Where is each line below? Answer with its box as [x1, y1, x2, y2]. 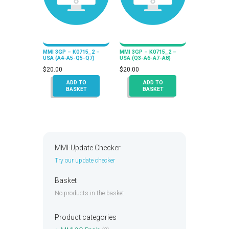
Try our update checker [54, 157, 115, 165]
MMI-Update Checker [54, 144, 121, 152]
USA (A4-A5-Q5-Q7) [43, 54, 95, 61]
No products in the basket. [54, 190, 126, 197]
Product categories [54, 213, 117, 222]
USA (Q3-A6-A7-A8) [120, 54, 171, 61]
